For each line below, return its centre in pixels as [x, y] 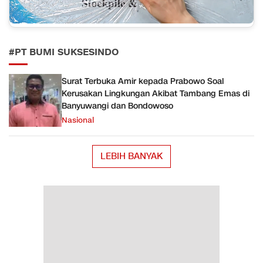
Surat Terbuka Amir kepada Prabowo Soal [143, 81]
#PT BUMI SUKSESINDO [64, 53]
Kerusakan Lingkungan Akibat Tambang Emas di [156, 93]
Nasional [78, 120]
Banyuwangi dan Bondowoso [117, 106]
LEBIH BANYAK [131, 156]
